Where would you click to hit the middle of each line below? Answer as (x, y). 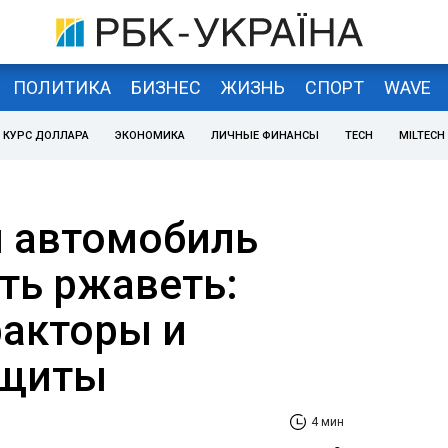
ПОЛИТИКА (61, 87)
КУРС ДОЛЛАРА (46, 135)
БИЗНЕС (165, 87)
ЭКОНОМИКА (150, 135)
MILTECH (422, 135)
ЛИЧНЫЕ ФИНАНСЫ (265, 135)
